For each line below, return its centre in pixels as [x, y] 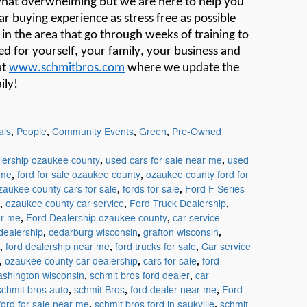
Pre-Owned [197, 132]
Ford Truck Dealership [178, 204]
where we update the [182, 68]
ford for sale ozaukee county [79, 175]
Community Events [93, 132]
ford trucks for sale [156, 247]
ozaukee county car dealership [71, 261]
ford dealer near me [173, 290]
